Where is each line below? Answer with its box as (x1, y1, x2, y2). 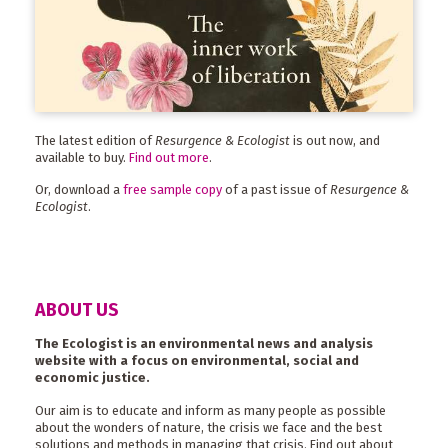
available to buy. (35, 149, 129, 165)
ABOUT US (35, 299, 119, 322)
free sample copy (123, 182, 222, 198)
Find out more (129, 149, 209, 165)
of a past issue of (222, 182, 330, 198)
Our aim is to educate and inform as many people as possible (35, 402, 386, 418)
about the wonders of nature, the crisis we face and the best (35, 419, 382, 435)
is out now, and (290, 132, 380, 148)
